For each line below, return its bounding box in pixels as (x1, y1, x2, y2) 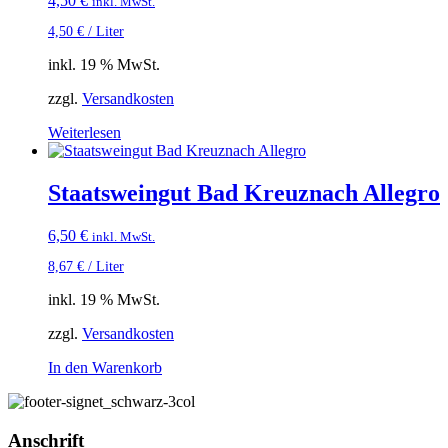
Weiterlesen (48, 124, 121, 142)
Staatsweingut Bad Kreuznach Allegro (48, 180, 440, 207)
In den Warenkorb (48, 358, 162, 376)
